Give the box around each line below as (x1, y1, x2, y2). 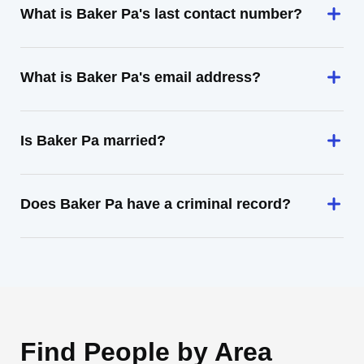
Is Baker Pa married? (20, 132, 166, 149)
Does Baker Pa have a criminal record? (20, 196, 291, 212)
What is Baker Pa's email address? (20, 69, 261, 85)
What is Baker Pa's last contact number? (20, 6, 302, 22)
